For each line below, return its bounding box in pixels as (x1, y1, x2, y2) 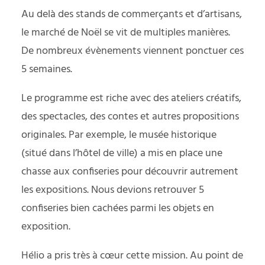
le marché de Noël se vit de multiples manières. (21, 24, 230, 41)
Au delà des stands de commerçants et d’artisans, (21, 5, 242, 23)
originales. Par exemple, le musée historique (21, 126, 216, 144)
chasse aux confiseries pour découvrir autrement (21, 163, 238, 180)
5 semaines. (21, 60, 72, 78)
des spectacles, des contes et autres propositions (21, 108, 239, 125)
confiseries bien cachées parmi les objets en (21, 199, 214, 217)
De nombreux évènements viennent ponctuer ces (21, 42, 244, 60)
